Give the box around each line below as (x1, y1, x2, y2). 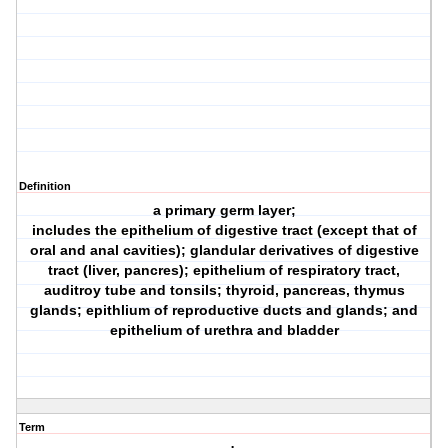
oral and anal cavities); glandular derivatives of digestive (29, 242, 419, 259)
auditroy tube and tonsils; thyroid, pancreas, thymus (43, 282, 405, 299)
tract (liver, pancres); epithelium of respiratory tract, (48, 262, 401, 279)
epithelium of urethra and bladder (109, 322, 339, 339)
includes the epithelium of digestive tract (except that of (31, 222, 417, 239)
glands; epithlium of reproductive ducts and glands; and (30, 302, 419, 319)
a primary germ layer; (152, 202, 296, 219)
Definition (19, 180, 71, 193)
